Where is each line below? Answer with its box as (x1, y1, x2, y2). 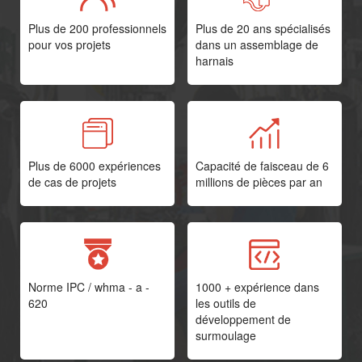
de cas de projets (28, 174, 116, 191)
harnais (195, 53, 234, 69)
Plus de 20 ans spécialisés (195, 20, 330, 37)
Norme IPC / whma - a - (28, 279, 149, 296)
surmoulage (195, 327, 256, 344)
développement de (195, 311, 291, 328)
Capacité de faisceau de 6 (195, 158, 329, 175)
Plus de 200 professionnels (28, 20, 166, 37)
